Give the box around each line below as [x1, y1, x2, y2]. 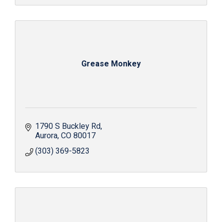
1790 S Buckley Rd [35, 120, 101, 132]
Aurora [35, 129, 57, 142]
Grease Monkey [81, 57, 141, 70]
